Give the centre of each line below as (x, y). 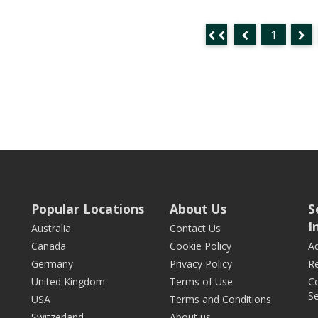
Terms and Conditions (220, 299)
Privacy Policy (201, 264)
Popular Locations (88, 209)
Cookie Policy (201, 246)
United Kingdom (68, 281)
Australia (51, 228)
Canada (49, 246)
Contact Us (195, 228)
